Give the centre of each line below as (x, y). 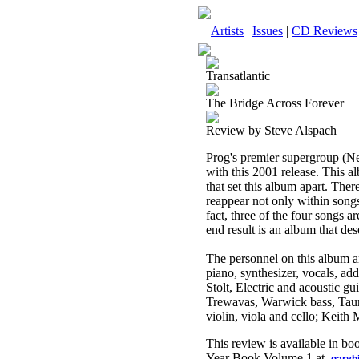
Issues (268, 31)
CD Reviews (325, 31)
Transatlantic (238, 76)
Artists (227, 31)
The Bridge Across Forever (275, 103)
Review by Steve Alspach (271, 130)
